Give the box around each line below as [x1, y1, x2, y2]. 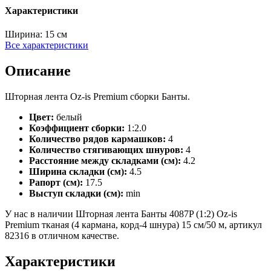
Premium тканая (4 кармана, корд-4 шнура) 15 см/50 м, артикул [5, 220, 262, 230]
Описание [5, 63, 71, 79]
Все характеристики [5, 40, 88, 51]
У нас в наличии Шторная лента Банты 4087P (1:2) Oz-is [5, 209, 237, 220]
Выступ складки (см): [29, 188, 123, 199]
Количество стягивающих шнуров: [29, 145, 183, 155]
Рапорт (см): [29, 177, 83, 188]
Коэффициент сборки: [29, 123, 125, 134]
